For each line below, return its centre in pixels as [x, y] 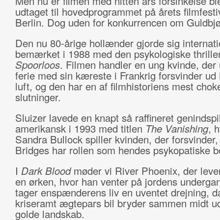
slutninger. [39, 97]
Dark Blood [47, 171]
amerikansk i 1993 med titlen [80, 128]
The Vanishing [177, 128]
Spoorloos [37, 65]
